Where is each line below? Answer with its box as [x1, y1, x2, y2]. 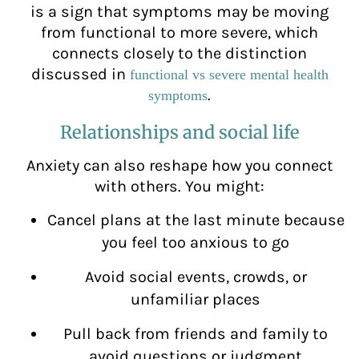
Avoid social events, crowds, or [84, 267, 307, 286]
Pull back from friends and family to [63, 324, 328, 343]
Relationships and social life [59, 121, 300, 144]
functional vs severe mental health [129, 67, 329, 83]
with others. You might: [95, 177, 264, 196]
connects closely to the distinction [52, 44, 307, 63]
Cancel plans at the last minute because [46, 210, 345, 229]
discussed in [30, 65, 130, 84]
